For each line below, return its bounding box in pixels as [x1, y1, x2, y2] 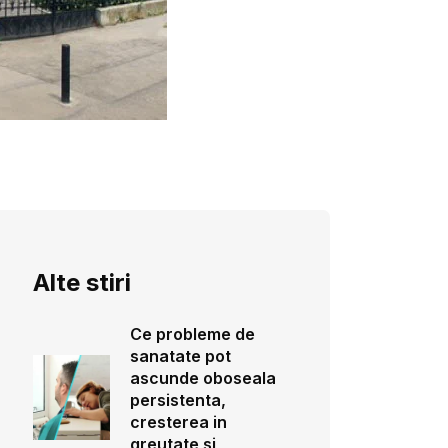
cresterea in [129, 412, 227, 432]
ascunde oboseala [129, 368, 276, 388]
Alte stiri [32, 268, 131, 297]
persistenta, [129, 390, 226, 410]
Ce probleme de [129, 324, 255, 344]
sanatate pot [129, 346, 231, 366]
